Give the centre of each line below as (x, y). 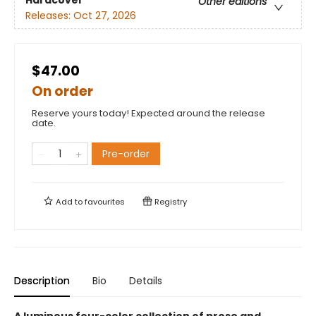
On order (62, 92)
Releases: (49, 15)
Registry (170, 202)
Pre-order (126, 154)
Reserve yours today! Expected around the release (148, 114)
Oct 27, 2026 (105, 15)
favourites (105, 202)
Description (42, 281)
